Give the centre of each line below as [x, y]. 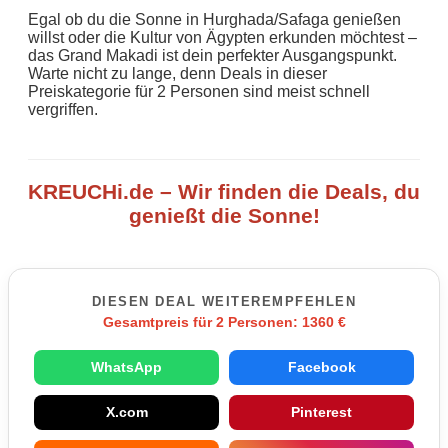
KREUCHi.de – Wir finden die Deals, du [224, 191]
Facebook [321, 367]
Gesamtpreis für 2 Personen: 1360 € [224, 321]
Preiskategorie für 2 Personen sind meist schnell [199, 91]
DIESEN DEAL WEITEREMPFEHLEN [229, 301]
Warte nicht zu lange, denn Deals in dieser [177, 73]
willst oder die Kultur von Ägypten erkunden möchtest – [222, 37]
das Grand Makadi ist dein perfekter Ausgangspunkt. [212, 55]
